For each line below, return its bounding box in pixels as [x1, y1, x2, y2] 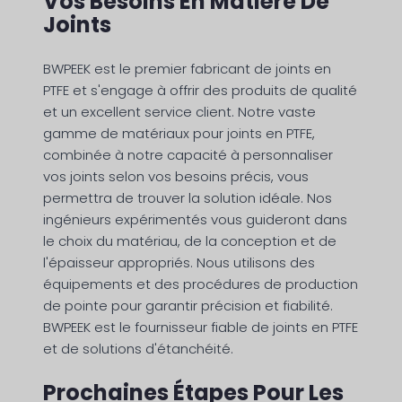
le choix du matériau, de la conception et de [43, 232, 336, 251]
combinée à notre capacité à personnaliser [43, 145, 333, 165]
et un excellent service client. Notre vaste [43, 102, 316, 122]
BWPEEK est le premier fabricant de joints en [43, 59, 331, 79]
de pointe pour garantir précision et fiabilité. [43, 296, 333, 316]
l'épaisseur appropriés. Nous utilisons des [43, 253, 315, 273]
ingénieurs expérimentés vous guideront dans [43, 210, 347, 230]
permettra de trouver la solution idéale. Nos [43, 188, 332, 208]
